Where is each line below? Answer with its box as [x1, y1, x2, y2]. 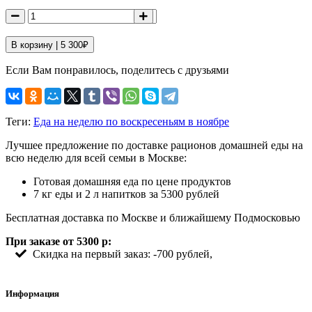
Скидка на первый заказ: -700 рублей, [30, 248, 212, 260]
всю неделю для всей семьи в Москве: [6, 152, 187, 164]
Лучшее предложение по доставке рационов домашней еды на [6, 139, 303, 152]
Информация [6, 288, 59, 299]
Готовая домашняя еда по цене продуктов [33, 175, 231, 188]
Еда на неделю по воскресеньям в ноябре [33, 116, 229, 128]
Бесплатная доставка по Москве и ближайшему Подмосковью [6, 212, 300, 224]
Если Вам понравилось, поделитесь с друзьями [6, 64, 229, 77]
